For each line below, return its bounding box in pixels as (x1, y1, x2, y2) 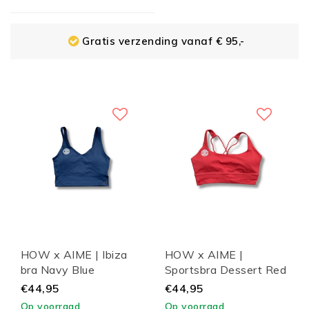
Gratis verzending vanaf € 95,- (82, 34, 245, 48)
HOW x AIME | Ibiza (21, 247, 128, 261)
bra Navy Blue (21, 262, 95, 277)
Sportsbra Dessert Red (165, 262, 287, 277)
